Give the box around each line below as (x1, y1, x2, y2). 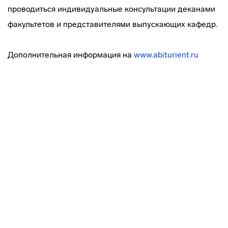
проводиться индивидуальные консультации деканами (8, 4, 215, 14)
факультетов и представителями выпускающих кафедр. (8, 19, 217, 29)
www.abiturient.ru (134, 50, 198, 60)
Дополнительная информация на (8, 50, 134, 60)
